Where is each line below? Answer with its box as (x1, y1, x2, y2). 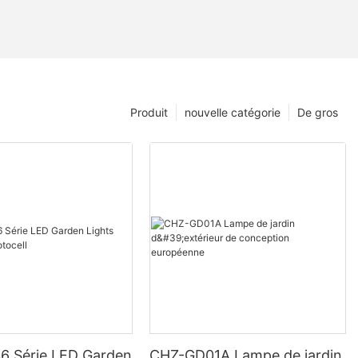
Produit (130, 105, 168, 120)
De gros (297, 105, 338, 120)
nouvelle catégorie (185, 105, 280, 120)
